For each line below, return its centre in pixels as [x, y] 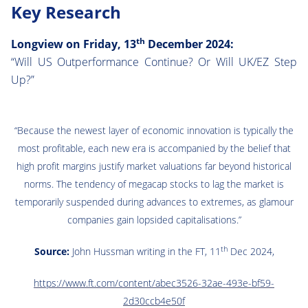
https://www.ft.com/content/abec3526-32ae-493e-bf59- [154, 283]
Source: [52, 252]
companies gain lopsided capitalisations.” [154, 220]
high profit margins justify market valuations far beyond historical [154, 166]
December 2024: [189, 44]
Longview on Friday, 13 [74, 44]
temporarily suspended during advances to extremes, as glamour [154, 202]
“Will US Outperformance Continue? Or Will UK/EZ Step [154, 62]
